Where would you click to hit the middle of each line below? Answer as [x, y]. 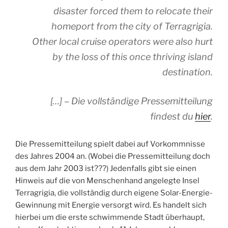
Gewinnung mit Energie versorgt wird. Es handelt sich [111, 205]
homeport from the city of [108, 26]
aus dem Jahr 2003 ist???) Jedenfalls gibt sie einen [106, 168]
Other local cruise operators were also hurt [122, 41]
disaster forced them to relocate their [133, 11]
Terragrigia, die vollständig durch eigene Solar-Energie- [114, 193]
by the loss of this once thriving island [133, 56]
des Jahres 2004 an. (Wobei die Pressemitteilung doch [113, 156]
